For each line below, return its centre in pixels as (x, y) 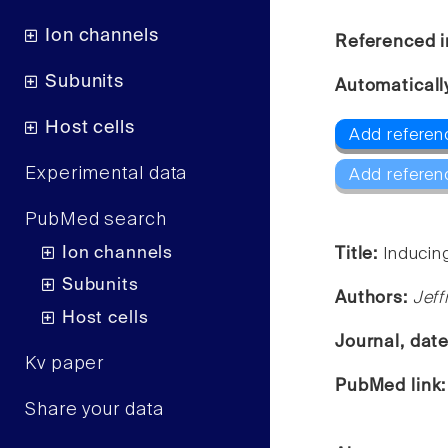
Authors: (374, 298)
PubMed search (96, 220)
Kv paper (65, 363)
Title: (359, 254)
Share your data (94, 409)
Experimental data (106, 174)
